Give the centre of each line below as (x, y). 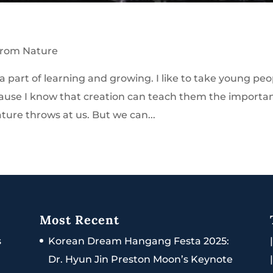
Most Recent (79, 220)
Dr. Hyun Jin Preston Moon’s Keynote (140, 260)
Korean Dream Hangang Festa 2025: (138, 241)
